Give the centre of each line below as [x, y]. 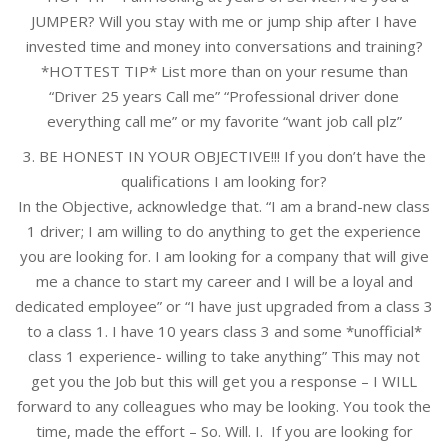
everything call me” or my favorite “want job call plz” [224, 120]
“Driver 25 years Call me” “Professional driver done [224, 95]
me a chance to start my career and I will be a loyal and [224, 280]
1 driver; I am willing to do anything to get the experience [224, 230]
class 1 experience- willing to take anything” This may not [224, 355]
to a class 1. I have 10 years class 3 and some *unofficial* [224, 330]
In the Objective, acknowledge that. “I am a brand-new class [224, 205]
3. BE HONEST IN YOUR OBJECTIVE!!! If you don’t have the [224, 155]
